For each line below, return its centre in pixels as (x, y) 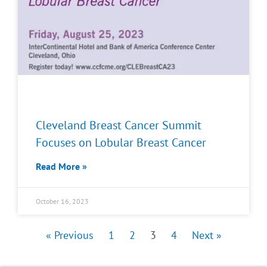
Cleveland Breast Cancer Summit (119, 125)
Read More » (61, 166)
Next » (207, 235)
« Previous (69, 235)
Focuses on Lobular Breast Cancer (121, 142)
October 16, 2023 (62, 201)
